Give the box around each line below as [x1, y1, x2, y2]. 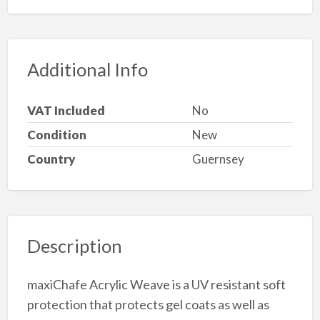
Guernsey [191, 151, 244, 166]
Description [26, 234, 122, 256]
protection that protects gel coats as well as [26, 296, 269, 313]
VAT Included [26, 102, 105, 118]
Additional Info [26, 59, 148, 81]
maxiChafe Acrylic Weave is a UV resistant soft [26, 276, 286, 293]
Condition [26, 126, 86, 142]
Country [26, 151, 75, 166]
